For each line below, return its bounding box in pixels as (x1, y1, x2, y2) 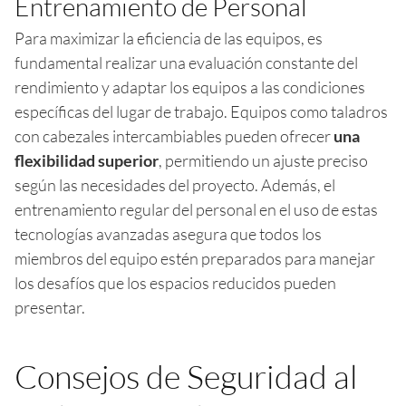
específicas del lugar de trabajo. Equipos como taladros (14, 101, 388, 121)
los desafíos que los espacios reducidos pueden (14, 272, 336, 293)
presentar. (14, 296, 85, 317)
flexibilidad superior (14, 150, 159, 170)
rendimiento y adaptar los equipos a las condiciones (14, 76, 365, 97)
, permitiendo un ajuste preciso (159, 150, 368, 170)
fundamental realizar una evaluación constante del (14, 52, 358, 72)
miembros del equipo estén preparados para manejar (14, 247, 375, 268)
